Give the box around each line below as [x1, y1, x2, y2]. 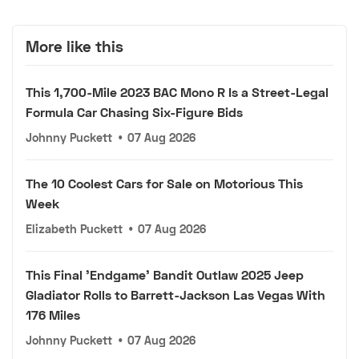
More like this [26, 36, 123, 55]
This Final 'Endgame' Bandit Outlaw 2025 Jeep [26, 266, 304, 282]
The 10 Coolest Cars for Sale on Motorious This [26, 175, 303, 191]
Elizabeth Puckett [26, 221, 123, 236]
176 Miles [26, 306, 80, 322]
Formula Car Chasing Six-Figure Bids [26, 103, 243, 119]
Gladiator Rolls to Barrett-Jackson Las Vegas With [26, 286, 325, 302]
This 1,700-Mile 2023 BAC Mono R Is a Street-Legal [26, 83, 329, 99]
